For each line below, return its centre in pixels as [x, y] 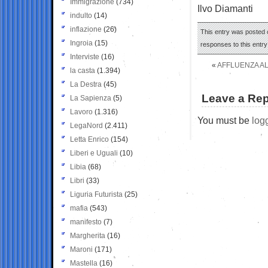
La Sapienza [91, 98]
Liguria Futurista [96, 194]
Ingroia [81, 43]
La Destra [86, 84]
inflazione [86, 29]
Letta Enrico [89, 139]
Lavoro [81, 112]
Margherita [88, 235]
